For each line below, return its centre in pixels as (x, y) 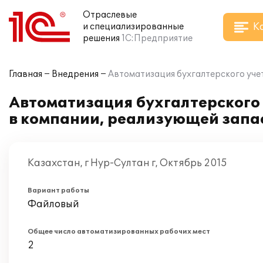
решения (101, 38)
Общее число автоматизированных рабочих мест (119, 232)
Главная (26, 74)
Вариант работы (58, 190)
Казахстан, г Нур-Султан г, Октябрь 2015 (127, 163)
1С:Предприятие (157, 38)
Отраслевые (110, 15)
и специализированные (133, 27)
